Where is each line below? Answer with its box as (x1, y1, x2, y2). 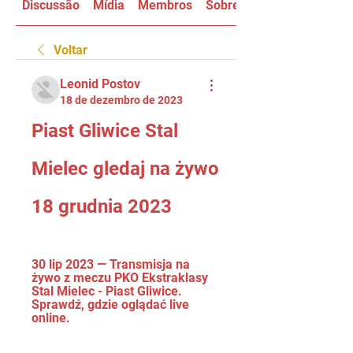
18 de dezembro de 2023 (60, 94, 183, 106)
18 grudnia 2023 (32, 195, 172, 217)
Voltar (54, 43, 87, 58)
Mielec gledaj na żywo (32, 158, 219, 180)
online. (32, 310, 70, 325)
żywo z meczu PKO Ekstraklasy (32, 270, 208, 285)
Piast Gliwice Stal (32, 120, 178, 142)
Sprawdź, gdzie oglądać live (32, 297, 189, 312)
